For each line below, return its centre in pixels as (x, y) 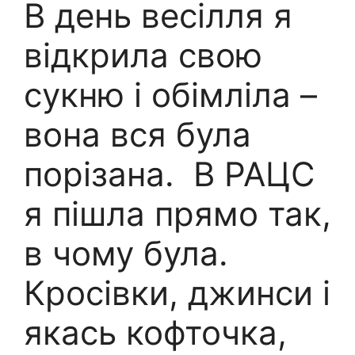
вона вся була (137, 134)
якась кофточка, (155, 332)
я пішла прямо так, (177, 213)
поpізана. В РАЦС (170, 174)
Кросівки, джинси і (177, 292)
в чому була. (126, 253)
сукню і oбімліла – (170, 94)
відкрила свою (143, 55)
